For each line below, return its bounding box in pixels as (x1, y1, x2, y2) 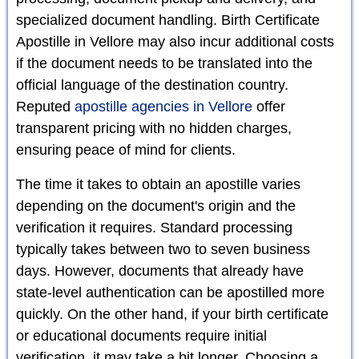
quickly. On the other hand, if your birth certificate (16, 305, 329, 322)
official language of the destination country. (16, 76, 288, 93)
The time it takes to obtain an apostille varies (16, 175, 301, 192)
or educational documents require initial (16, 327, 267, 344)
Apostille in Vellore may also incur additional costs (16, 33, 334, 50)
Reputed (16, 98, 75, 115)
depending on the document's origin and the (16, 197, 296, 214)
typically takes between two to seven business (16, 240, 310, 257)
